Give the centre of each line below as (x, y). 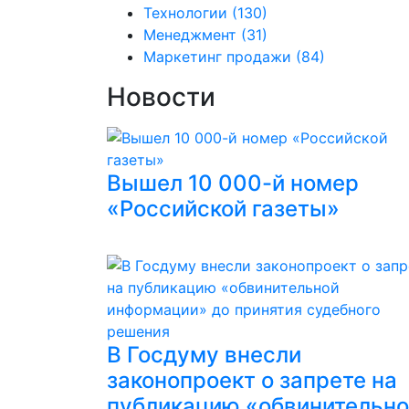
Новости (161, 97)
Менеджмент (190, 35)
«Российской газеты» (223, 209)
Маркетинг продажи (217, 57)
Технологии (185, 13)
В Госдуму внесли (204, 355)
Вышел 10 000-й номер (233, 183)
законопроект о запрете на (252, 380)
